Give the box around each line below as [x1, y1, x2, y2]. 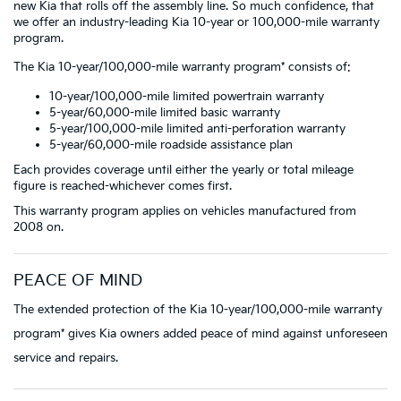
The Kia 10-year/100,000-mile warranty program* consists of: [13, 59, 351, 74]
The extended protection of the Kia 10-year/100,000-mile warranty [13, 302, 382, 317]
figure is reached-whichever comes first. [13, 178, 232, 193]
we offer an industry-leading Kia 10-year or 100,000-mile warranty [13, 14, 380, 30]
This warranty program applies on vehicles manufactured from [13, 203, 356, 218]
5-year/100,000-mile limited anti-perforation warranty [49, 121, 346, 136]
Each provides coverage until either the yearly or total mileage [13, 162, 354, 177]
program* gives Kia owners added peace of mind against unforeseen [13, 326, 388, 341]
